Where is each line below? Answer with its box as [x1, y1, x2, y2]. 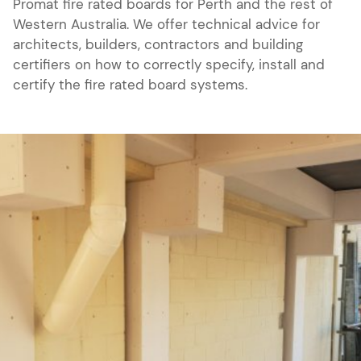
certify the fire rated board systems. [13, 77, 247, 93]
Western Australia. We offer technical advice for [13, 16, 320, 33]
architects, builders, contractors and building [13, 36, 303, 53]
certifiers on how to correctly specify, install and [13, 56, 325, 73]
